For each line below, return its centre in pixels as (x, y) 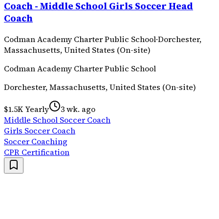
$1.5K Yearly (26, 109)
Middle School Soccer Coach (57, 120)
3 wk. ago (78, 109)
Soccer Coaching (36, 141)
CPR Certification (37, 152)
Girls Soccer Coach (40, 130)
